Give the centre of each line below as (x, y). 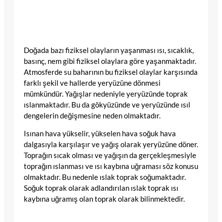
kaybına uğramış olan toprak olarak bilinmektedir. (104, 199)
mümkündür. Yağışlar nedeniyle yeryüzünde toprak (106, 94)
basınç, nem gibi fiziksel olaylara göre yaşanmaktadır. (110, 61)
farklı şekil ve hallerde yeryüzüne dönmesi (92, 83)
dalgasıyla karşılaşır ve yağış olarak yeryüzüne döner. (111, 145)
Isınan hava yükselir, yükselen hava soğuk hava (100, 134)
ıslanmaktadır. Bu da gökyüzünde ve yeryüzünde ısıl (107, 105)
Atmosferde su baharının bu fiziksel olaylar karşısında (111, 72)
